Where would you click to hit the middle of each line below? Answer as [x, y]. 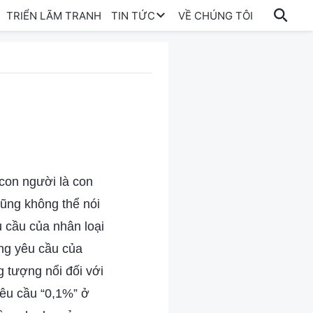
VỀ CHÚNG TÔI [215, 15]
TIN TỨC [133, 15]
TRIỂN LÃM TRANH [54, 15]
